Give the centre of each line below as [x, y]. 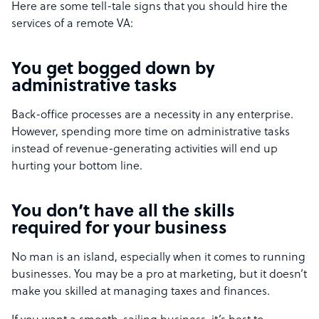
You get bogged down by [113, 70]
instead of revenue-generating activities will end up [145, 150]
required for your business [119, 230]
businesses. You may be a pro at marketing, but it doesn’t [159, 275]
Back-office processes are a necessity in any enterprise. [152, 116]
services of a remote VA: [72, 25]
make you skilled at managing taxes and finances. [142, 292]
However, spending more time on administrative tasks [151, 133]
